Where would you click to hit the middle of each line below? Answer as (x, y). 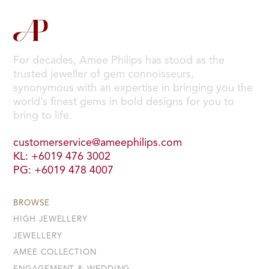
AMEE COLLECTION (55, 253)
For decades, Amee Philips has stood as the (119, 60)
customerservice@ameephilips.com (98, 143)
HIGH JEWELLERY (50, 220)
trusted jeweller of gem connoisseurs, (104, 74)
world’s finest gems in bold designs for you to (124, 102)
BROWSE (32, 203)
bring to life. (43, 116)
